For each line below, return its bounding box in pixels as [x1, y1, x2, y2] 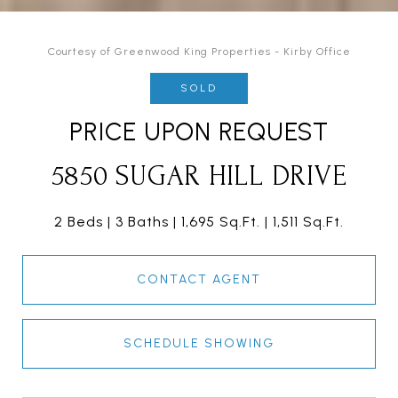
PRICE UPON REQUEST [69, 115, 329, 147]
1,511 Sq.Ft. [273, 212, 344, 230]
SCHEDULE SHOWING [123, 335, 275, 351]
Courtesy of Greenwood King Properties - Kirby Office [47, 44, 351, 58]
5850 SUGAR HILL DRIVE [51, 160, 347, 192]
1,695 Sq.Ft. [181, 212, 260, 230]
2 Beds [54, 212, 103, 230]
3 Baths [115, 212, 169, 230]
